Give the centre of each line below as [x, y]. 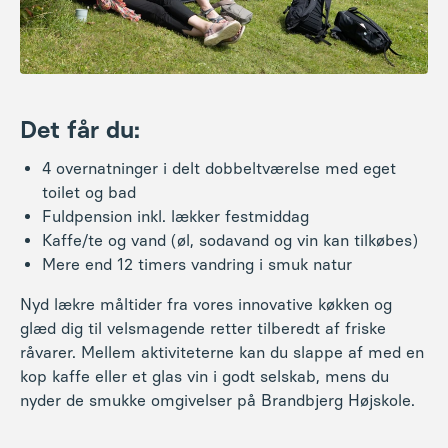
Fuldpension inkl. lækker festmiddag [175, 217]
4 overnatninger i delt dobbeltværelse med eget [219, 169]
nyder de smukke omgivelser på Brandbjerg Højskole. [217, 401]
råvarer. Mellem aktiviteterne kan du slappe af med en [222, 353]
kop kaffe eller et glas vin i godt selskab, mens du [204, 377]
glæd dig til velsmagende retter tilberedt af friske [203, 329]
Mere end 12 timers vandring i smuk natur [197, 265]
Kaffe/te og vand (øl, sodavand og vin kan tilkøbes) [230, 241]
